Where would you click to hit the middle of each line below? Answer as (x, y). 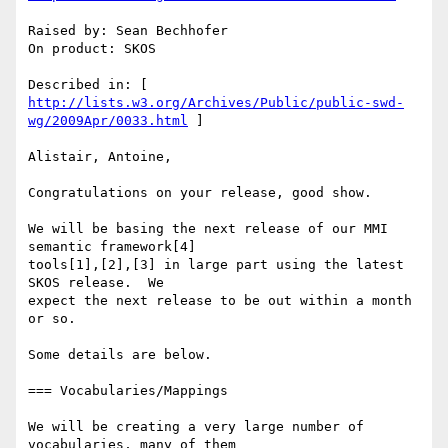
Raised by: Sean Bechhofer (128, 31)
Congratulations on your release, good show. (200, 193)
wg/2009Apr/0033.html (108, 121)
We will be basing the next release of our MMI (208, 229)
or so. (52, 319)
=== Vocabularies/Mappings (128, 391)
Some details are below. (120, 355)
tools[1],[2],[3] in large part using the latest (216, 265)
